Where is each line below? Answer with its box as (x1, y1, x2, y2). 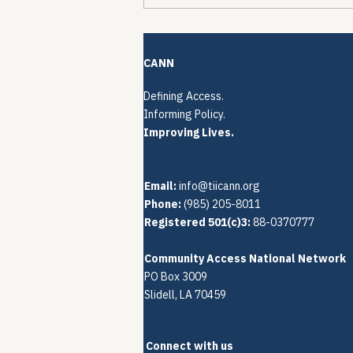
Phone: (144, 197, 181, 212)
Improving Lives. (143, 125, 234, 140)
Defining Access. (143, 89, 224, 104)
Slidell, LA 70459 (144, 288, 226, 303)
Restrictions (163, 29, 245, 48)
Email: (144, 179, 176, 194)
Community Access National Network (144, 251, 346, 266)
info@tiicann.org (179, 179, 260, 194)
